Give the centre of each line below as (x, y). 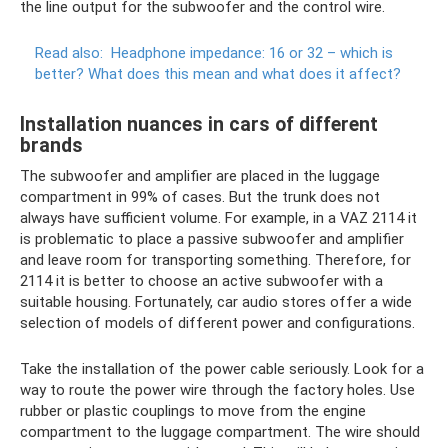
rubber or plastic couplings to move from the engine (193, 411)
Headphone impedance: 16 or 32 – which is (252, 53)
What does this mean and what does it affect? (244, 74)
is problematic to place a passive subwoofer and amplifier (212, 239)
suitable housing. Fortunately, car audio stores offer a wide (216, 302)
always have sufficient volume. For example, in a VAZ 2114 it (218, 218)
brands (51, 146)
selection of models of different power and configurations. (217, 323)
